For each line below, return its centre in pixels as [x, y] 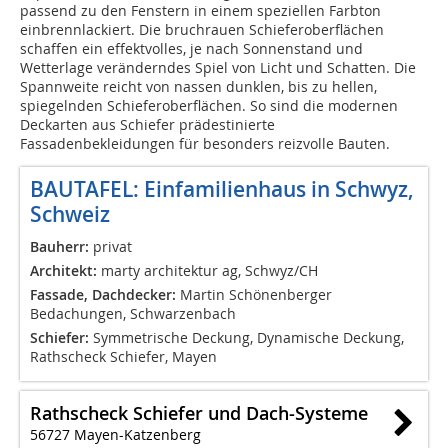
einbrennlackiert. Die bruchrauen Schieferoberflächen [202, 30]
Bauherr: [59, 247]
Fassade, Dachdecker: [103, 295]
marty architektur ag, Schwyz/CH [207, 271]
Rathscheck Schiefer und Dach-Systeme [199, 413]
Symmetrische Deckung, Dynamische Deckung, [246, 338]
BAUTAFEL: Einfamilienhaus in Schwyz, [222, 189]
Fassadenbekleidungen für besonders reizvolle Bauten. [205, 144]
